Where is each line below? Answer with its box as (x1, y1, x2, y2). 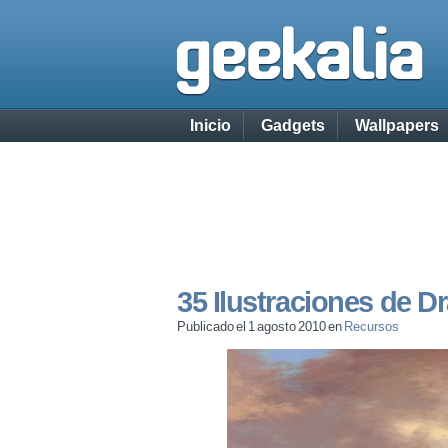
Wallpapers (355, 117, 439, 134)
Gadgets (261, 117, 325, 134)
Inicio (190, 117, 231, 134)
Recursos (344, 319, 400, 334)
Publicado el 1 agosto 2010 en (177, 319, 345, 334)
